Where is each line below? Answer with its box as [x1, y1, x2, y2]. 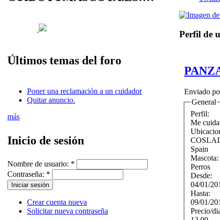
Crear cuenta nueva [27, 198, 87, 206]
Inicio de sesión [7, 134, 84, 147]
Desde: [191, 171, 214, 180]
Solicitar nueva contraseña [27, 207, 108, 215]
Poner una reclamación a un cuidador [27, 87, 142, 95]
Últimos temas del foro [7, 54, 121, 67]
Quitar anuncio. [27, 96, 75, 104]
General [192, 98, 216, 107]
